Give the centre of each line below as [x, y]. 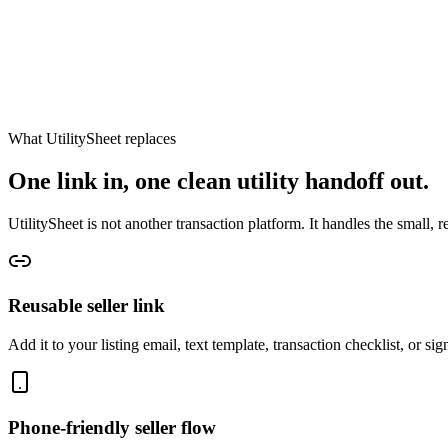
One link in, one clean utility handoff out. [218, 180]
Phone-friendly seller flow [112, 427]
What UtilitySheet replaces [92, 138]
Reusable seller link [86, 306]
